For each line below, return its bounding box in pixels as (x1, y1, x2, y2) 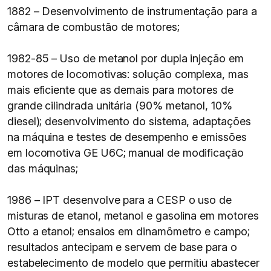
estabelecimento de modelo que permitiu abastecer (7, 256, 260, 269)
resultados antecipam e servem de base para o (7, 241, 237, 253)
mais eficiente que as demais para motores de (7, 83, 233, 96)
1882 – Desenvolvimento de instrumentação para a (7, 5, 257, 18)
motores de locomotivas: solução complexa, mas (7, 68, 249, 80)
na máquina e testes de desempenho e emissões (7, 131, 247, 143)
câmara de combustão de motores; (7, 21, 180, 33)
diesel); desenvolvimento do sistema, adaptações (7, 115, 251, 128)
